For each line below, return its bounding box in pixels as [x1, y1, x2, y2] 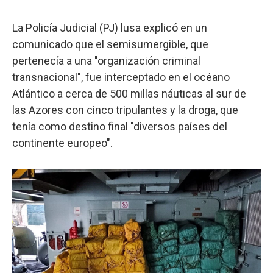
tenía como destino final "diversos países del [12, 119, 227, 133]
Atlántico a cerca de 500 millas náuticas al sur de [12, 87, 246, 100]
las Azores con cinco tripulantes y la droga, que [12, 103, 238, 116]
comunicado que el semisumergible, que [12, 37, 208, 51]
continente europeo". [12, 136, 113, 149]
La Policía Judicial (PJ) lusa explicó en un [12, 21, 207, 34]
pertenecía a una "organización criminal [12, 54, 200, 67]
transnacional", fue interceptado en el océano [12, 70, 230, 83]
